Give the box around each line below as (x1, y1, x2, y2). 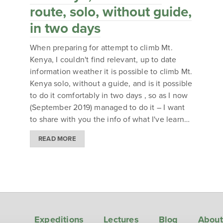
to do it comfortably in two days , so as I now (30, 91, 188, 101)
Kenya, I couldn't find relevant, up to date (30, 55, 177, 65)
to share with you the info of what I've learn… (30, 114, 190, 125)
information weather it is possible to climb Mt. (30, 67, 193, 77)
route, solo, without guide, (30, 3, 192, 21)
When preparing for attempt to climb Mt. (30, 43, 173, 53)
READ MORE (38, 134, 76, 143)
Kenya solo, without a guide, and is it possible (30, 79, 193, 89)
